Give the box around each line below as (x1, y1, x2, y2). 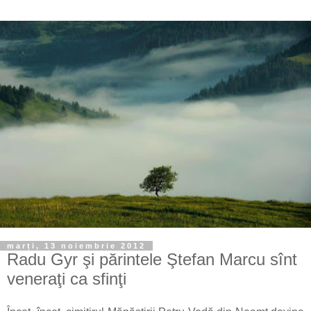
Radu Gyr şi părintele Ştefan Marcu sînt (7, 249, 297, 269)
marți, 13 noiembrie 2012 (7, 241, 146, 250)
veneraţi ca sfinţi (7, 269, 126, 288)
